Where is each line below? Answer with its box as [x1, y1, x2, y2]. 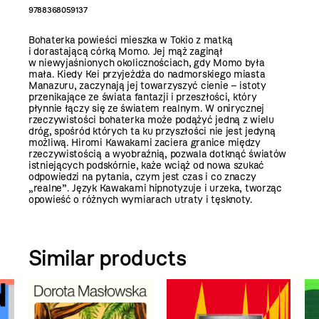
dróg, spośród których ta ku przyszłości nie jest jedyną [28, 125, 276, 137]
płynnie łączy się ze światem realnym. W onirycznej [28, 102, 265, 115]
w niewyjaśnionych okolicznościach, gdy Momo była [28, 56, 265, 69]
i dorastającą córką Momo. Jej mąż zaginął [28, 45, 223, 58]
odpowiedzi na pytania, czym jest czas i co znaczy [28, 170, 256, 183]
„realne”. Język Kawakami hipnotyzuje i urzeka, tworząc [28, 182, 282, 194]
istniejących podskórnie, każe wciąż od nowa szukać [28, 159, 265, 172]
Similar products [28, 244, 187, 271]
